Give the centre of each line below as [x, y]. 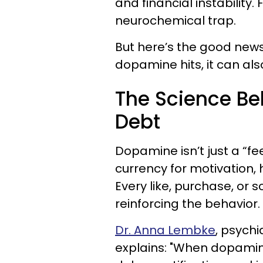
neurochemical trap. [176, 21]
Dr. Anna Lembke [165, 230]
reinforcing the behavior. [188, 204]
